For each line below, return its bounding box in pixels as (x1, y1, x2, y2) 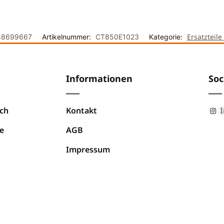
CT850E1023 (95, 32, 139, 41)
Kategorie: (148, 32, 184, 41)
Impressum (66, 144, 110, 155)
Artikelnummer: (41, 32, 93, 41)
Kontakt (66, 105, 97, 116)
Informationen (66, 72, 132, 85)
